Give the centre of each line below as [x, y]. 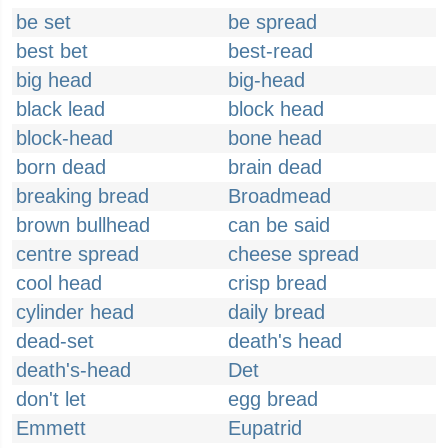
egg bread [273, 399]
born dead [61, 167]
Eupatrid [265, 428]
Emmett [51, 428]
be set [43, 22]
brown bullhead [83, 225]
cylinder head [75, 312]
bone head [275, 138]
